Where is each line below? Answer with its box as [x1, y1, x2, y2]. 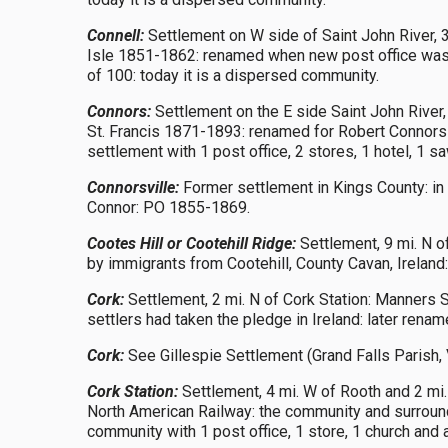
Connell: [87, 26, 144, 45]
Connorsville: [87, 178, 179, 197]
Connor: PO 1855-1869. [87, 198, 250, 217]
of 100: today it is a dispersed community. [87, 66, 379, 85]
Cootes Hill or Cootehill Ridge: [87, 234, 296, 253]
